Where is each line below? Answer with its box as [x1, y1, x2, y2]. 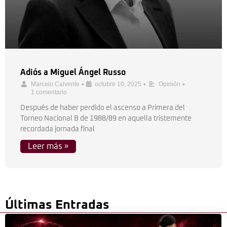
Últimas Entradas [5, 199, 109, 211]
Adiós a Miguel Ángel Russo [20, 68, 126, 77]
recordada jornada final [20, 126, 95, 133]
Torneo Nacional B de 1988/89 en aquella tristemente [20, 115, 192, 122]
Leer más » [28, 142, 68, 150]
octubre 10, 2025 [95, 81, 141, 88]
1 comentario [31, 89, 67, 96]
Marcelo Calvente [31, 81, 80, 88]
